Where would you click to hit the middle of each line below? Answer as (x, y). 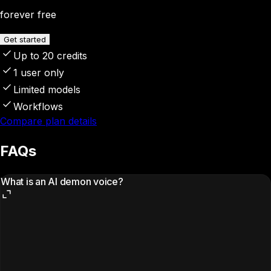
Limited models (47, 89)
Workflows (38, 106)
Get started (25, 39)
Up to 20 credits (50, 55)
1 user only (39, 72)
